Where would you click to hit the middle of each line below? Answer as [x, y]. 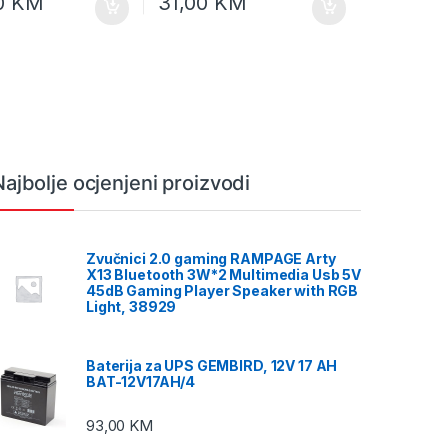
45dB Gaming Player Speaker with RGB [222, 291]
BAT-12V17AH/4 [141, 381]
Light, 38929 [131, 307]
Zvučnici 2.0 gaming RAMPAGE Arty [211, 259]
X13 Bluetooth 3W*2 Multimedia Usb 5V [223, 275]
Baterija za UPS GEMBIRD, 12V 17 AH [212, 365]
